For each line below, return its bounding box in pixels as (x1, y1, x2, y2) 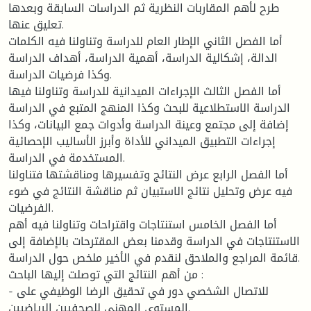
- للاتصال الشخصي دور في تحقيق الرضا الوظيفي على (8, 280, 17, 302)
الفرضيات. (8, 196, 51, 219)
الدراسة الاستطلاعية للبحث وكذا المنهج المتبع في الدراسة (8, 96, 290, 119)
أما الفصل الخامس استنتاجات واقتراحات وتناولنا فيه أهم (8, 213, 277, 235)
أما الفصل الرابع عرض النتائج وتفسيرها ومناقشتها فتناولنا (8, 163, 288, 185)
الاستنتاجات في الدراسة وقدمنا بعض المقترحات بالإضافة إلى (8, 230, 300, 252)
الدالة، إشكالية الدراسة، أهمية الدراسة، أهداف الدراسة (8, 47, 278, 69)
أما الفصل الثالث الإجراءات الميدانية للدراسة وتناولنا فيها (8, 80, 281, 102)
